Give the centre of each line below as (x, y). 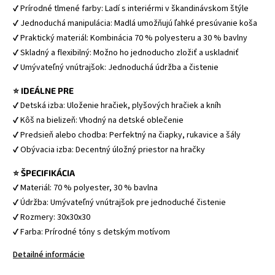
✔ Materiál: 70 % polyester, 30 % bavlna (85, 188)
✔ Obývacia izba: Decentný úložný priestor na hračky (109, 150)
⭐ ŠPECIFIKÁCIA (44, 173)
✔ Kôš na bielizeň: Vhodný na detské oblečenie (98, 120)
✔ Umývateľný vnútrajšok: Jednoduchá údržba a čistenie (116, 68)
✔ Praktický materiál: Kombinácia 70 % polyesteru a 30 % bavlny (130, 38)
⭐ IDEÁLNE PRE (43, 91)
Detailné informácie (49, 255)
